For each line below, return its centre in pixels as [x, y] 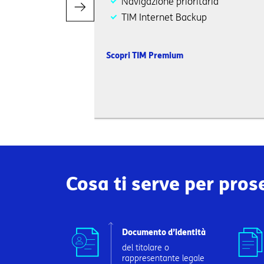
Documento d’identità [164, 233]
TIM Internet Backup [164, 17]
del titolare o [145, 248]
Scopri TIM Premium [145, 56]
